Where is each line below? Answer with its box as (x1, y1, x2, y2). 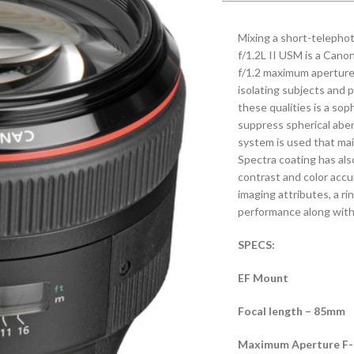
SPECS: (238, 238, 275, 251)
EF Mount (238, 271, 288, 284)
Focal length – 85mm (238, 304, 345, 318)
